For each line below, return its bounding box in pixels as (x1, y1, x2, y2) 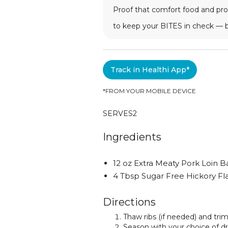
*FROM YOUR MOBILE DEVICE (103, 87, 196, 95)
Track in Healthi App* (110, 65, 189, 74)
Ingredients (103, 131, 161, 143)
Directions (103, 196, 156, 208)
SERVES (103, 109, 133, 118)
